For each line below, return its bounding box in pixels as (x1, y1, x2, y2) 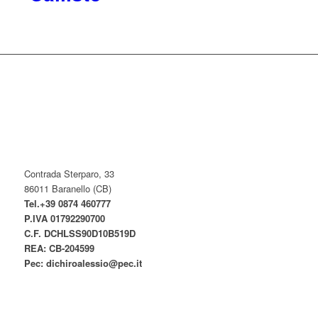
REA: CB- (23, 241, 65, 256)
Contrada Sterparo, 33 (23, 167, 114, 181)
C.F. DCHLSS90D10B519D (23, 226, 136, 241)
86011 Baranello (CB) (23, 182, 111, 196)
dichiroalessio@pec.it (45, 256, 142, 270)
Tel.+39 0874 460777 (23, 197, 111, 211)
